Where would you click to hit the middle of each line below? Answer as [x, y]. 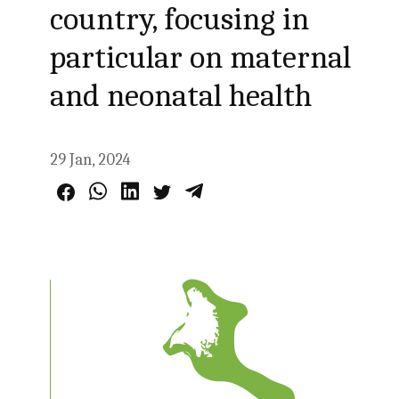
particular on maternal [201, 57]
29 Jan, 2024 [90, 160]
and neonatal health [181, 96]
